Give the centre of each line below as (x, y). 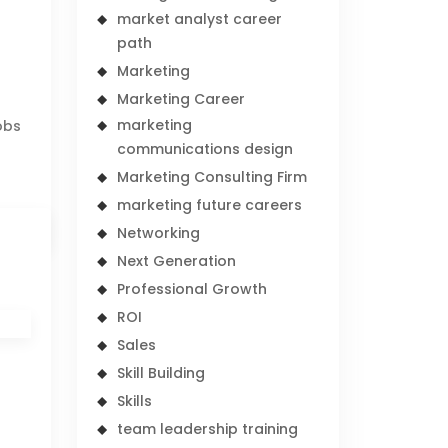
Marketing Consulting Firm (212, 177)
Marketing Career (181, 99)
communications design (205, 149)
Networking (159, 233)
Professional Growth (192, 289)
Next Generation (177, 261)
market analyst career (200, 19)
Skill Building (161, 373)
